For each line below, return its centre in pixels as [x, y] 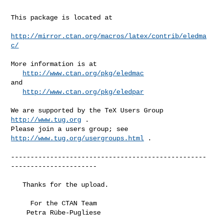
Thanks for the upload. [17, 185]
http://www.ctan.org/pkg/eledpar [83, 92]
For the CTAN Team [21, 203]
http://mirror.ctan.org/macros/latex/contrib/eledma [109, 36]
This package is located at [62, 17]
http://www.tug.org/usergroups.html [77, 138]
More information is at [54, 64]
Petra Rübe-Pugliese [19, 212]
